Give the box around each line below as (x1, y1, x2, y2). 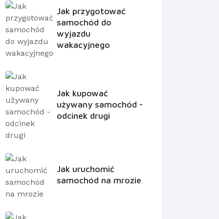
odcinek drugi (56, 110, 110, 121)
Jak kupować (56, 88, 108, 98)
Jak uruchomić (56, 164, 114, 175)
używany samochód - (56, 99, 143, 109)
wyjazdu (56, 28, 90, 39)
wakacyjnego (56, 40, 110, 50)
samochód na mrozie (56, 175, 141, 186)
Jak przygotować (56, 6, 126, 17)
